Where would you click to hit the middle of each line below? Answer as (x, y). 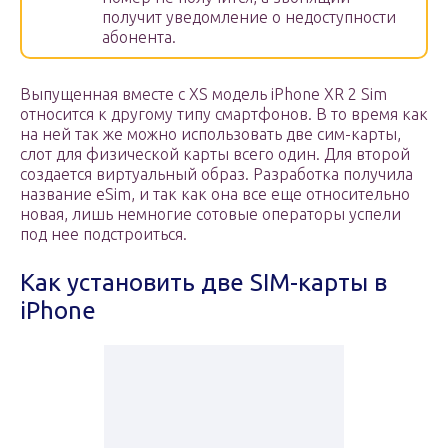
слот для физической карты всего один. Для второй (215, 154)
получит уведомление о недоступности (249, 17)
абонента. (139, 37)
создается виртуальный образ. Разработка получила (216, 174)
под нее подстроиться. (103, 234)
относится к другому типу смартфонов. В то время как (224, 114)
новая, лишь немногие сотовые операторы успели (210, 214)
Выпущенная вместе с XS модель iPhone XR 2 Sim (203, 94)
